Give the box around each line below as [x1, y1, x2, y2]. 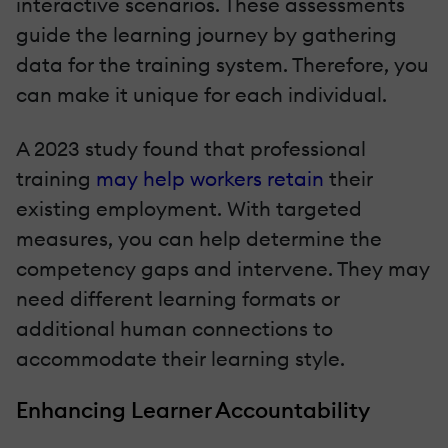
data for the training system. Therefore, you [16, 51, 429, 77]
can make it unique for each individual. [16, 81, 387, 107]
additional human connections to [16, 315, 333, 341]
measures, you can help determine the [16, 225, 382, 251]
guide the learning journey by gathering [16, 21, 397, 47]
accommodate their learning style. [16, 345, 345, 371]
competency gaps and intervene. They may [16, 255, 430, 281]
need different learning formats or [16, 285, 340, 311]
